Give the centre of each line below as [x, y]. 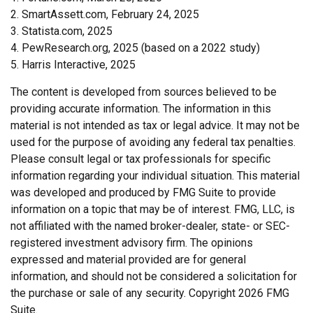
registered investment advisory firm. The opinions [132, 242]
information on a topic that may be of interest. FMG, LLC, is [153, 209]
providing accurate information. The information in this [141, 108]
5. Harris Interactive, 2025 [73, 64]
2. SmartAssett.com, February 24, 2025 [105, 14]
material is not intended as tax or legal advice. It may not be [155, 125]
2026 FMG [264, 293]
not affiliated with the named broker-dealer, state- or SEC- [150, 226]
